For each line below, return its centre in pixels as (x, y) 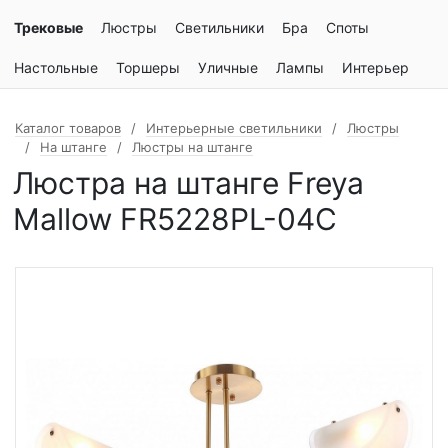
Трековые (48, 27)
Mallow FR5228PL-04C (175, 219)
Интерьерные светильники (234, 128)
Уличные (228, 67)
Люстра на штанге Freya (188, 183)
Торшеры (148, 67)
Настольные (56, 67)
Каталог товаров (68, 128)
